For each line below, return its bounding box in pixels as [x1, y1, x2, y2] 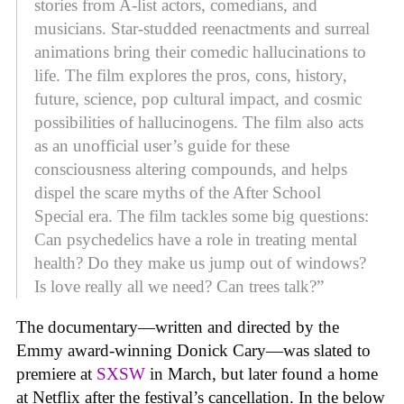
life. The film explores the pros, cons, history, [34, 66, 347, 86]
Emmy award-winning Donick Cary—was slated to [16, 341, 371, 361]
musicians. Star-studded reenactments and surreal [34, 19, 370, 39]
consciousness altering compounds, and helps [34, 160, 347, 179]
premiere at [16, 364, 96, 384]
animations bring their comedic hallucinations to [34, 42, 366, 62]
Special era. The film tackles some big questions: [34, 207, 369, 226]
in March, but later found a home [145, 364, 378, 384]
